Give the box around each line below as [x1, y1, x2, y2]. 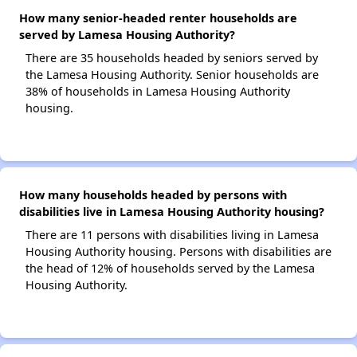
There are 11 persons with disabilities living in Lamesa [25, 227, 319, 242]
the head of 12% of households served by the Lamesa [25, 261, 315, 276]
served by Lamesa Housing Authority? [19, 27, 235, 42]
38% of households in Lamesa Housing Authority [25, 84, 290, 99]
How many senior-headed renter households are [19, 10, 297, 25]
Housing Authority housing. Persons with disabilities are [25, 244, 331, 259]
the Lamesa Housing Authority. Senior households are [25, 67, 319, 82]
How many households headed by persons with [19, 187, 287, 202]
